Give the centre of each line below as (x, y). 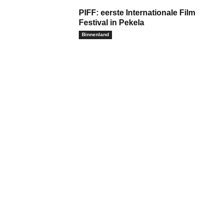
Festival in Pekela (111, 22)
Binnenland (95, 34)
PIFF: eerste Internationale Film (137, 12)
